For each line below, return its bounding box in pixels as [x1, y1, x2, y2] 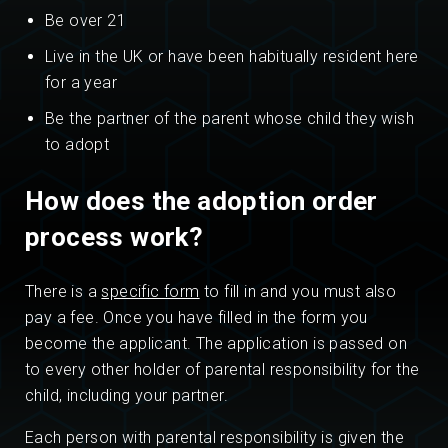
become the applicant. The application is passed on [25, 334, 407, 354]
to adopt [45, 135, 110, 155]
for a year [45, 73, 118, 93]
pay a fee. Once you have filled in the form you [25, 308, 368, 328]
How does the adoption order [25, 186, 378, 217]
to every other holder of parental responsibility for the [25, 360, 420, 380]
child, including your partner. [25, 386, 228, 406]
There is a [25, 282, 102, 302]
